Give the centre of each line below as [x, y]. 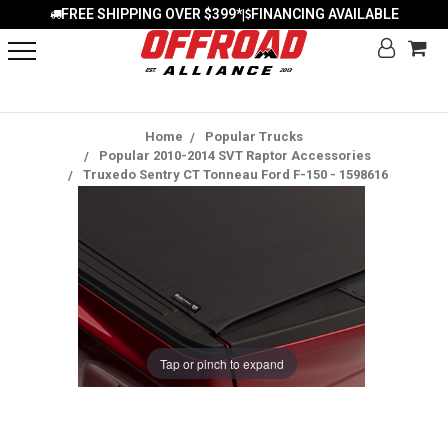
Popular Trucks [254, 136]
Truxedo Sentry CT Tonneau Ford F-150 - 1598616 [235, 174]
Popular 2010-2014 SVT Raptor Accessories [235, 155]
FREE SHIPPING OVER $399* [151, 14]
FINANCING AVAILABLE [324, 14]
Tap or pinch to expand [221, 363]
